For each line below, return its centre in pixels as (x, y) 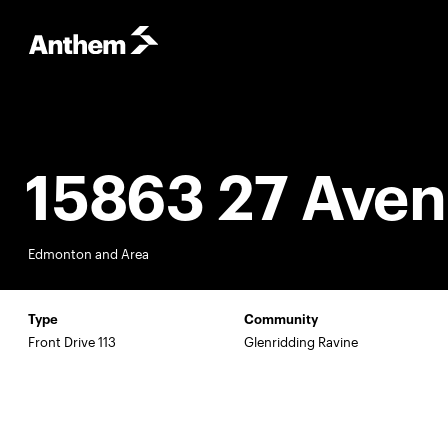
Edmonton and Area (88, 254)
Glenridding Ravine (301, 342)
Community (281, 320)
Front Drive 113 (72, 342)
